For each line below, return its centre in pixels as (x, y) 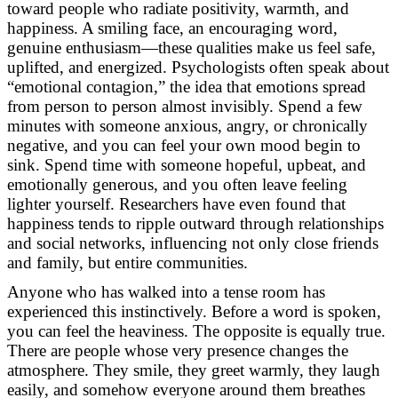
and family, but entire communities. (127, 263)
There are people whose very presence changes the (178, 350)
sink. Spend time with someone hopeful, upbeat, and (187, 165)
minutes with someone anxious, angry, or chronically (187, 126)
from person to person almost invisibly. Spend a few (185, 107)
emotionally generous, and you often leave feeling (177, 185)
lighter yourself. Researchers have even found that (176, 204)
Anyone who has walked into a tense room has (166, 291)
